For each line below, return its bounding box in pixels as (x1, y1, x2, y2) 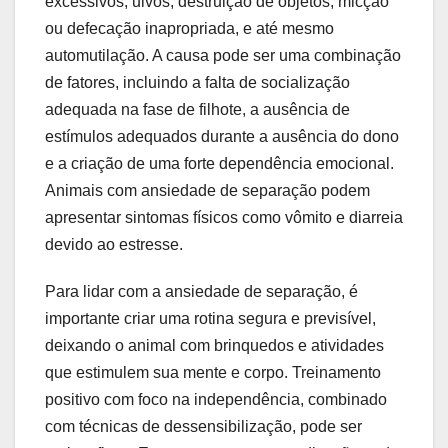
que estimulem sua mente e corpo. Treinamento (45, 364, 381, 382)
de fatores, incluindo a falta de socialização (45, 74, 350, 92)
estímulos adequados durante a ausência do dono (45, 128, 399, 146)
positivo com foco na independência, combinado (45, 391, 387, 409)
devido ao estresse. (45, 236, 183, 254)
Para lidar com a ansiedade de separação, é (45, 283, 358, 301)
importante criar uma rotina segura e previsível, (45, 310, 376, 328)
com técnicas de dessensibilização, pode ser (45, 418, 362, 436)
